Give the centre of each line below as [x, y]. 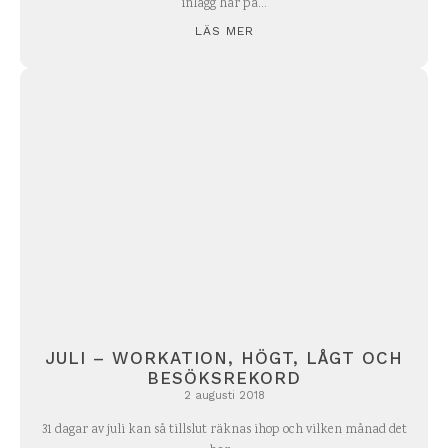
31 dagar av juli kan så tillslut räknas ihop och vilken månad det [224, 430]
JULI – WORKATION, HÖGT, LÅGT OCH [224, 357]
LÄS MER [224, 31]
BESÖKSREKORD [224, 377]
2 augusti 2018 [224, 395]
